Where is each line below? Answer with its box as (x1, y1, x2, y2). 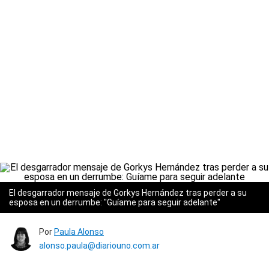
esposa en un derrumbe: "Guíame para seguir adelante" (9, 198, 220, 207)
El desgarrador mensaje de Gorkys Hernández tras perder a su (9, 188, 247, 198)
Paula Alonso (54, 227, 104, 237)
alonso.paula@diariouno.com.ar (39, 241, 160, 250)
